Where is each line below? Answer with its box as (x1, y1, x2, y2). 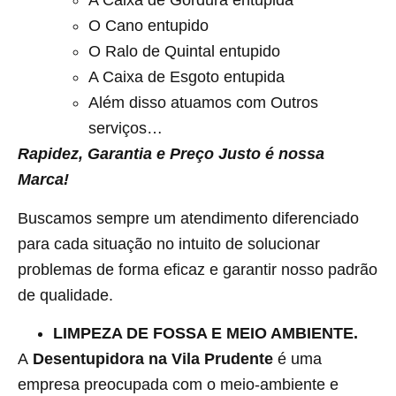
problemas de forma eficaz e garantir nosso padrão (18, 260, 377, 278)
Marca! (18, 171, 69, 189)
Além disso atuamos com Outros (88, 94, 318, 112)
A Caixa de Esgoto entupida (88, 68, 285, 87)
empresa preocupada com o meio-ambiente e (18, 376, 339, 394)
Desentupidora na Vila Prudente (33, 350, 273, 369)
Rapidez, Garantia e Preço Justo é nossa (18, 145, 324, 164)
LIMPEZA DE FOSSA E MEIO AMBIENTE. (53, 324, 358, 343)
